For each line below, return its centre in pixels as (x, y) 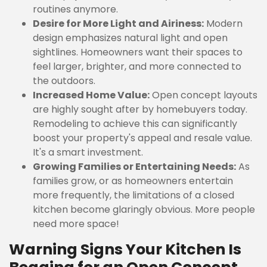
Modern (223, 24)
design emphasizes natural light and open (130, 38)
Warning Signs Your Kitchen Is (125, 249)
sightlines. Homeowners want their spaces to (138, 52)
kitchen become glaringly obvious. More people (144, 209)
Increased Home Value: (91, 95)
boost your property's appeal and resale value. (142, 138)
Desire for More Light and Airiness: (118, 24)
